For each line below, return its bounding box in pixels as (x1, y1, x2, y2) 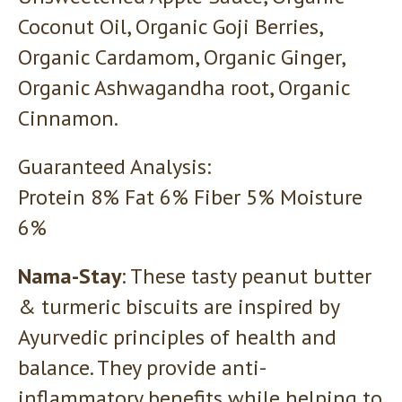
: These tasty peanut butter (121, 261, 371, 290)
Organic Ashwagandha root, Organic (18, 73, 350, 101)
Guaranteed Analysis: (18, 152, 211, 180)
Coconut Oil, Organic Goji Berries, (18, 12, 322, 40)
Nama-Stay (18, 261, 121, 290)
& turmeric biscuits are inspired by (18, 292, 339, 320)
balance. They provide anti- (18, 353, 267, 381)
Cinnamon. (18, 103, 118, 132)
